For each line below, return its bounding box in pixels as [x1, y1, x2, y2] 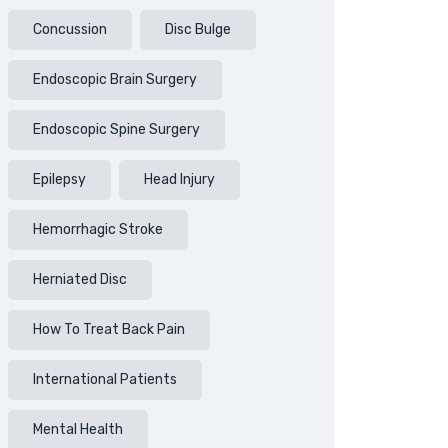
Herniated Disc [33, 271, 127, 288]
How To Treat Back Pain [33, 321, 185, 338]
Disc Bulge [165, 21, 231, 38]
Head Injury [144, 171, 215, 188]
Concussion [33, 21, 107, 38]
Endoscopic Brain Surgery [33, 71, 197, 88]
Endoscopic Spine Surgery [33, 121, 200, 138]
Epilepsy [33, 171, 86, 188]
